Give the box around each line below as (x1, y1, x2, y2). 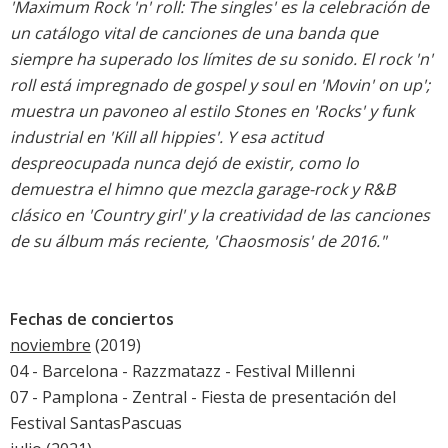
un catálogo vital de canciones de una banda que (10, 22, 378, 45)
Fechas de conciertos (10, 308, 174, 331)
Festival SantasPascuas (10, 412, 182, 435)
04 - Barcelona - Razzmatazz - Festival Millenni (10, 360, 355, 383)
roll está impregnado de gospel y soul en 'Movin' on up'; (10, 74, 430, 97)
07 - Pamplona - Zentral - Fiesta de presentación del (10, 386, 396, 409)
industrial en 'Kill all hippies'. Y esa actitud (10, 126, 323, 149)
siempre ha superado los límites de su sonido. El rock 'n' (10, 48, 433, 71)
